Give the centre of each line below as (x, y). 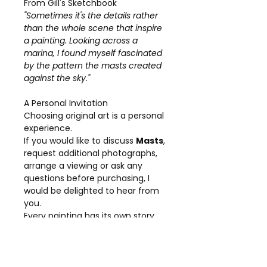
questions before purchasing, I (87, 178)
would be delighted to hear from (91, 191)
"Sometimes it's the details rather (91, 15)
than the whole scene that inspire (93, 28)
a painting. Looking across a (81, 41)
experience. (48, 128)
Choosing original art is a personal (94, 116)
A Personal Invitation (66, 103)
